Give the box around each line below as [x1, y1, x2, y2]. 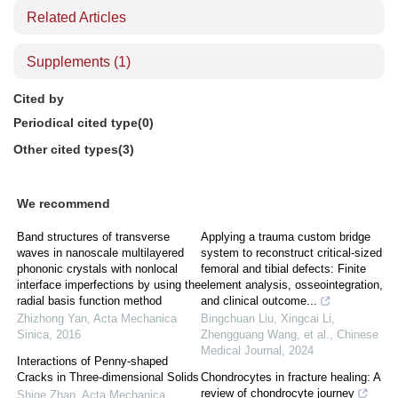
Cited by [13, 92, 64, 106]
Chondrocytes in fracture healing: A [201, 370, 380, 384]
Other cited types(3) [13, 142, 134, 156]
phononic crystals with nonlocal [17, 262, 178, 275]
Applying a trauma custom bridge [201, 230, 370, 243]
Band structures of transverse [17, 230, 170, 243]
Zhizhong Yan [17, 312, 87, 325]
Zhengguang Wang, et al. [201, 328, 330, 341]
